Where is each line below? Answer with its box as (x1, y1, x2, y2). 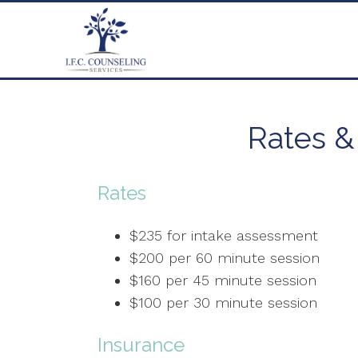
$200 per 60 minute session (129, 249, 320, 267)
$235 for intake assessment (129, 227, 323, 245)
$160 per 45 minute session (129, 272, 316, 289)
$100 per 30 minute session (129, 294, 317, 312)
